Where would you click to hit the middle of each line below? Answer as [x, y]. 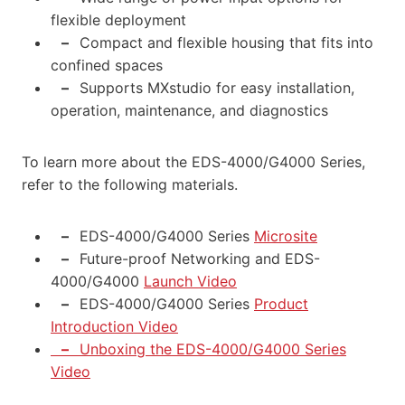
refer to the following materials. [130, 184]
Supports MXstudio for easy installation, [217, 87]
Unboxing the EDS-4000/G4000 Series [213, 348]
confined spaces [107, 65]
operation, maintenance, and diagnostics [189, 110]
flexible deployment [118, 19]
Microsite [286, 235]
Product [281, 303]
